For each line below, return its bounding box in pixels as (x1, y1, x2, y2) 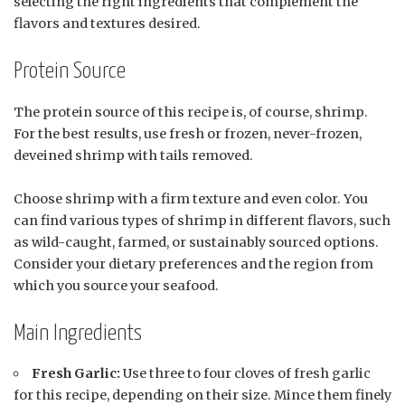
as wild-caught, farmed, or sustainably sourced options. (14, 233, 379, 250)
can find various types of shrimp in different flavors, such (14, 212, 391, 229)
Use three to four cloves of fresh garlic (120, 364, 372, 381)
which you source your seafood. (14, 277, 219, 294)
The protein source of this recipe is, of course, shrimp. (14, 103, 368, 120)
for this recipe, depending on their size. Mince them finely (14, 386, 391, 403)
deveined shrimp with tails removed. (14, 146, 253, 164)
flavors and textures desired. (14, 15, 201, 33)
